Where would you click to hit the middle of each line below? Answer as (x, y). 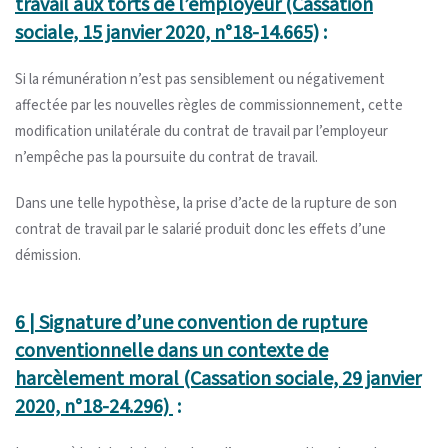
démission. (48, 255)
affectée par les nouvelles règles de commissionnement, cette (209, 105)
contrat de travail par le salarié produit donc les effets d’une (200, 229)
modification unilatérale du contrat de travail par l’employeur (201, 131)
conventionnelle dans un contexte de (171, 350)
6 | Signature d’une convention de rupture (191, 322)
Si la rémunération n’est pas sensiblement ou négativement (200, 79)
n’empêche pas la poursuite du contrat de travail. (166, 157)
